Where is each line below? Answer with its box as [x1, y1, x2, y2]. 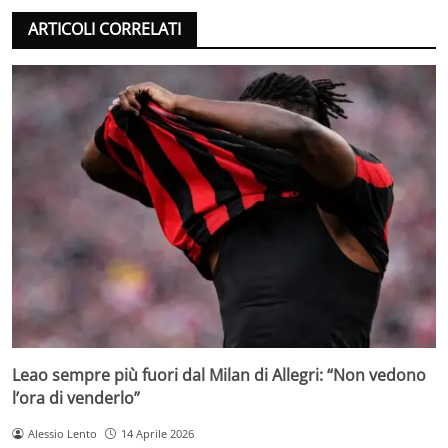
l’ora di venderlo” [12, 387, 140, 409]
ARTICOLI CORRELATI [28, 18, 181, 41]
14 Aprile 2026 [120, 426, 194, 441]
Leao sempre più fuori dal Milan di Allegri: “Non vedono [12, 364, 426, 386]
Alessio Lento [27, 426, 97, 441]
